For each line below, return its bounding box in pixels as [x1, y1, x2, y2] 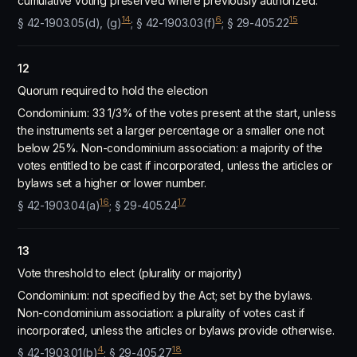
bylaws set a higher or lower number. [18, 176, 206, 190]
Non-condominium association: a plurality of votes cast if [18, 306, 305, 320]
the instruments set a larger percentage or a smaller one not [18, 124, 324, 137]
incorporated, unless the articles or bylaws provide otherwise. [18, 324, 335, 337]
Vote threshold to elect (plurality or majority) [18, 266, 243, 280]
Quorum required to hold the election [18, 84, 208, 97]
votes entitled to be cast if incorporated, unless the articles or [18, 159, 332, 172]
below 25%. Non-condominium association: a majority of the [18, 141, 324, 155]
